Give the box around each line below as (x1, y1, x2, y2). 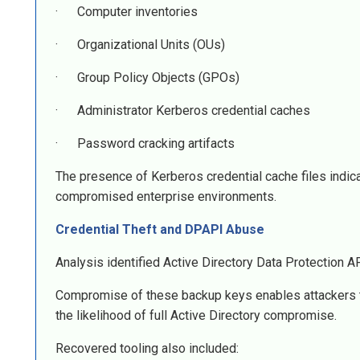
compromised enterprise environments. (55, 189, 276, 205)
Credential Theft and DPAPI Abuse (55, 222, 264, 238)
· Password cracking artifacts (55, 136, 235, 152)
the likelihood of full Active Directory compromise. (55, 308, 337, 324)
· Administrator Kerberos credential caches (55, 103, 310, 119)
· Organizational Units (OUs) (55, 37, 225, 53)
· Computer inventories (55, 4, 198, 20)
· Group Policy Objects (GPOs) (55, 70, 239, 86)
